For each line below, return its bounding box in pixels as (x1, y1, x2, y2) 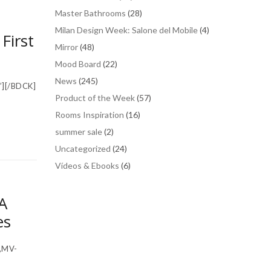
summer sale (55, 126, 102, 137)
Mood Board (55, 58, 101, 69)
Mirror (55, 41, 78, 52)
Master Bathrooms (55, 7, 126, 18)
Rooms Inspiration (55, 109, 124, 120)
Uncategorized (55, 143, 111, 154)
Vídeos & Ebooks (55, 160, 119, 171)
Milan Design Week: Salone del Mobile (55, 24, 198, 35)
